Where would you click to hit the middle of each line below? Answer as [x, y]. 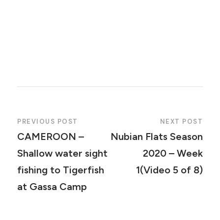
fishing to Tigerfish [61, 170]
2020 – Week [173, 153]
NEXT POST [181, 122]
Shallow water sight [62, 153]
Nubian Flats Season [157, 137]
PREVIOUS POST [48, 122]
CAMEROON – [51, 137]
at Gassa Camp [52, 187]
